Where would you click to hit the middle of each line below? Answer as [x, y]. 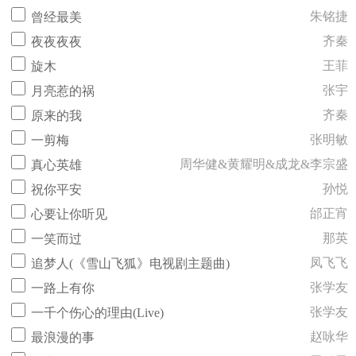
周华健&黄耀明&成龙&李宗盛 [264, 164]
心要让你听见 [69, 214]
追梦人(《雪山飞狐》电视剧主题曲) [130, 263]
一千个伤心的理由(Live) [97, 313]
